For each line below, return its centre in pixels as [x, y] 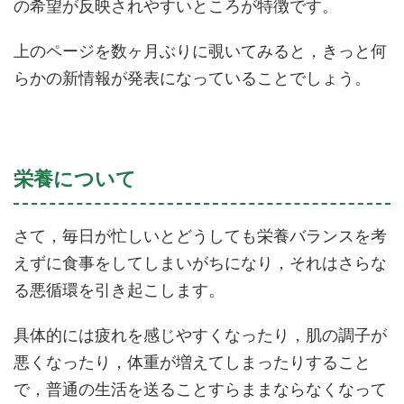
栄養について [75, 178]
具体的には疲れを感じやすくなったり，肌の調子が [200, 335]
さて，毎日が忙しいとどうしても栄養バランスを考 [200, 235]
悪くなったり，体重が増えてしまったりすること [192, 362]
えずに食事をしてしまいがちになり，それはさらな [200, 262]
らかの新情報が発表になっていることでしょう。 [192, 78]
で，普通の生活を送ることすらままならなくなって [200, 389]
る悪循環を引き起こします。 [119, 289]
